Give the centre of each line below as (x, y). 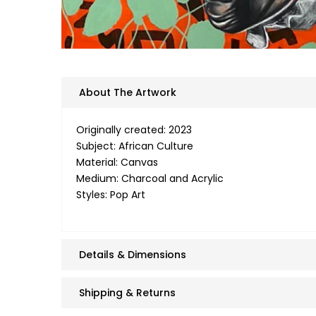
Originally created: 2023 (134, 129)
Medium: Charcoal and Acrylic (150, 178)
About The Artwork (128, 92)
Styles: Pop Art (111, 194)
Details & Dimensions (133, 254)
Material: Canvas (117, 162)
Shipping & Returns (127, 292)
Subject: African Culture (135, 146)
